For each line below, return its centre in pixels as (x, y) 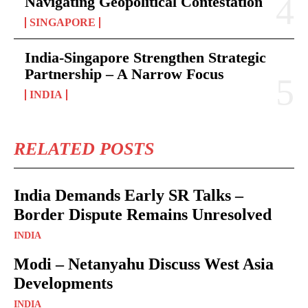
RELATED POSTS (84, 148)
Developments (63, 283)
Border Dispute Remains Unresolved (143, 214)
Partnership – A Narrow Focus (124, 74)
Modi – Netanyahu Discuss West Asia (144, 264)
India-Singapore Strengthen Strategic (145, 57)
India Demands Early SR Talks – (129, 195)
